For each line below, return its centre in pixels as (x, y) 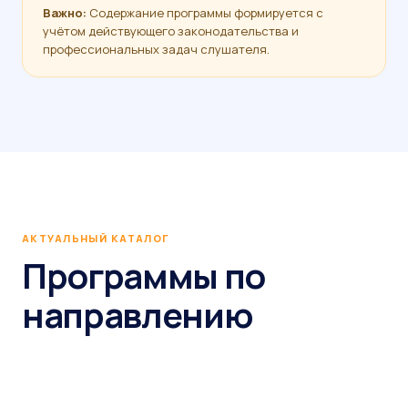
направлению (138, 314)
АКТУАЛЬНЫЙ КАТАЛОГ (96, 238)
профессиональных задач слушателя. (156, 49)
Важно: (65, 13)
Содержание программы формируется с (205, 13)
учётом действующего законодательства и (171, 31)
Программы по (144, 275)
